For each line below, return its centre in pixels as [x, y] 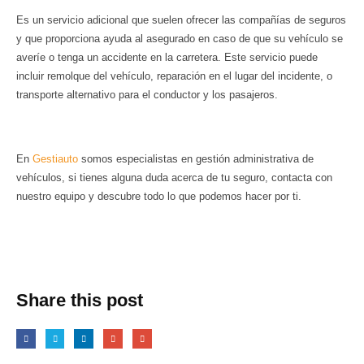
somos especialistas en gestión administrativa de [196, 158]
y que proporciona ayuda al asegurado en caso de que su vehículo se [180, 39]
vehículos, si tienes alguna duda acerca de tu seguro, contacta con [174, 177]
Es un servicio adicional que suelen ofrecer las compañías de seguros [181, 20]
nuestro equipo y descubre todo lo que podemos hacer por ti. [160, 196]
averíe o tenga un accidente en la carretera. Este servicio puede [167, 58]
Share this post [80, 301]
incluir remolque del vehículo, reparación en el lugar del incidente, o [174, 76]
